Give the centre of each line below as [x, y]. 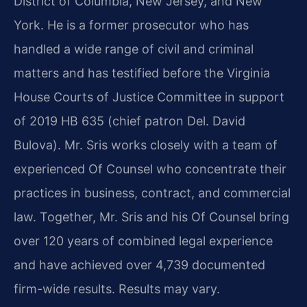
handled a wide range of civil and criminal [134, 49]
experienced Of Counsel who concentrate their [150, 169]
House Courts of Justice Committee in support [149, 97]
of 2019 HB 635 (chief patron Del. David [130, 121]
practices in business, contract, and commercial [152, 193]
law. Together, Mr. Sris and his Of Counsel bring [151, 217]
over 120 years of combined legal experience [143, 241]
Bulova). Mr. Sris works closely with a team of [146, 145]
